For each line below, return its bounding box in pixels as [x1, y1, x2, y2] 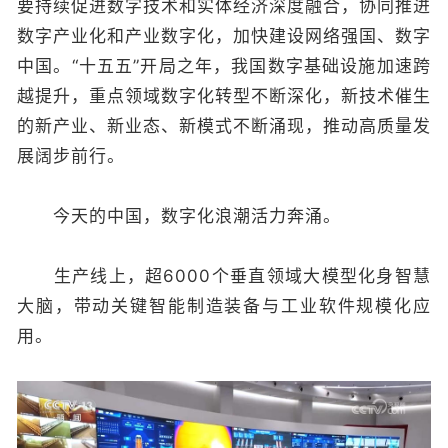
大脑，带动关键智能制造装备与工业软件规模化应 [17, 296, 431, 316]
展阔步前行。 [17, 146, 125, 166]
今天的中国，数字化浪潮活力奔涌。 [17, 206, 341, 226]
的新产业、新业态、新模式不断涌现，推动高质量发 [17, 116, 431, 136]
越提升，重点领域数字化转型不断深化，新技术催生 [17, 86, 431, 106]
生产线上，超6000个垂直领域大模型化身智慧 [17, 266, 431, 286]
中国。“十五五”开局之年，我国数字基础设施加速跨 [17, 56, 431, 76]
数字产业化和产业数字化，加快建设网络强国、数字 [17, 26, 431, 46]
